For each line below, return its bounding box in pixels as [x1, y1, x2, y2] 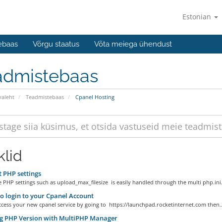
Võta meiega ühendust [94, 40, 172, 49]
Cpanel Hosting [73, 93, 114, 101]
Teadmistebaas [25, 93, 64, 101]
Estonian [182, 12, 213, 21]
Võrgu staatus [33, 40, 79, 49]
